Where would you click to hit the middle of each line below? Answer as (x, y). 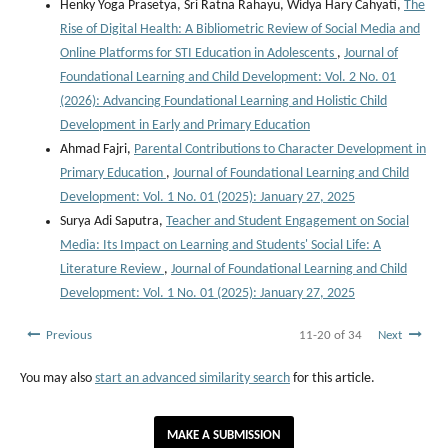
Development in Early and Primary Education (185, 125)
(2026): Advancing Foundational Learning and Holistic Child (223, 101)
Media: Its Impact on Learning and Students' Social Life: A (220, 245)
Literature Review (112, 269)
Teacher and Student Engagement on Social (287, 221)
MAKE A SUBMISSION (224, 435)
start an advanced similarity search (192, 378)
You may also (57, 378)
